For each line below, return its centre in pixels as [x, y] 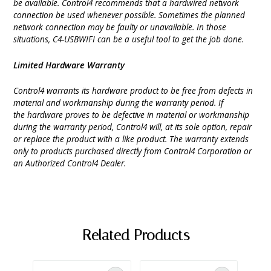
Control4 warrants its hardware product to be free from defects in [133, 91]
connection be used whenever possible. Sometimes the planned [129, 15]
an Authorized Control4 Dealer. [70, 163]
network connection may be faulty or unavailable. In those [120, 27]
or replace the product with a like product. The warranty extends [131, 139]
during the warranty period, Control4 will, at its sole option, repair [133, 127]
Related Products [135, 236]
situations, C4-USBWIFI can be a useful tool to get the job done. [129, 39]
